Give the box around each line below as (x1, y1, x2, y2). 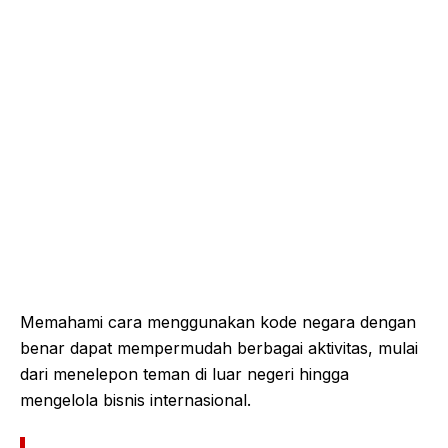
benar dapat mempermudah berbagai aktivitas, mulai (20, 337, 418, 358)
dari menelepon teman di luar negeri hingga (20, 363, 349, 384)
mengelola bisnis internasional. (20, 389, 251, 410)
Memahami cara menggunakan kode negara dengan (20, 311, 416, 332)
